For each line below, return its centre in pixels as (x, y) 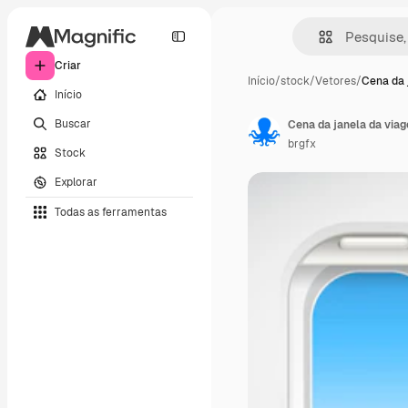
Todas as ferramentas (111, 212)
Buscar (73, 123)
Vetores (336, 81)
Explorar (76, 182)
